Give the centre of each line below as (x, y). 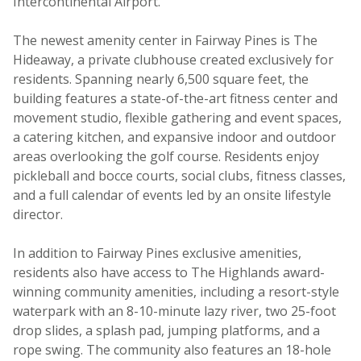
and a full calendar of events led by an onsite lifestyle (172, 195)
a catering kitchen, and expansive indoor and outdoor (174, 137)
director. (38, 214)
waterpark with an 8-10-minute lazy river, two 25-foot (174, 311)
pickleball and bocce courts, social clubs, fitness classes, (179, 175)
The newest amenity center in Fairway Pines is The (165, 40)
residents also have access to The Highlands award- (169, 272)
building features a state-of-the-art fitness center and (175, 98)
